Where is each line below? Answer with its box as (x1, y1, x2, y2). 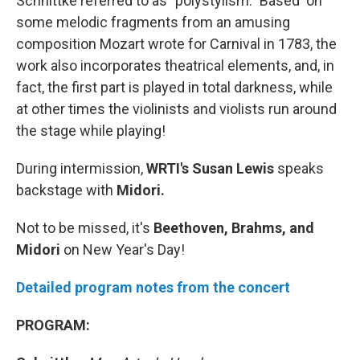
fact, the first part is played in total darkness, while (16, 79, 333, 96)
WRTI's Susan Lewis (143, 160, 277, 178)
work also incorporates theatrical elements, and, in (16, 57, 334, 75)
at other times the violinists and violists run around (16, 100, 337, 118)
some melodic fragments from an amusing (16, 14, 290, 31)
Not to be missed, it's (16, 219, 153, 237)
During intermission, (16, 160, 143, 178)
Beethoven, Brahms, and (153, 219, 314, 237)
